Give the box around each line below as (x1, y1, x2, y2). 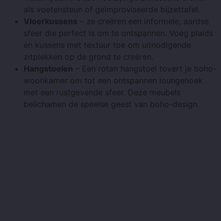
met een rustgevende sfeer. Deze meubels (24, 87, 181, 98)
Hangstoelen (24, 64, 73, 74)
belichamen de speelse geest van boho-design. (24, 99, 199, 110)
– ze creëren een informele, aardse (77, 16, 209, 27)
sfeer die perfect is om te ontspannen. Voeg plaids (24, 28, 213, 38)
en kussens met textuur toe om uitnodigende (24, 40, 191, 50)
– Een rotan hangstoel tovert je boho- (73, 64, 217, 74)
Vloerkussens (24, 16, 77, 27)
